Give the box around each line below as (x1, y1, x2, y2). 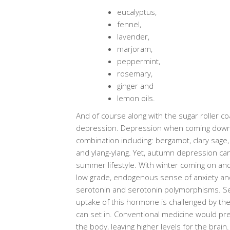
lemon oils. (117, 93, 155, 103)
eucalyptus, (117, 7, 157, 17)
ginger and (117, 81, 154, 91)
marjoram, (117, 44, 152, 54)
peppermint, (117, 56, 160, 66)
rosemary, (117, 68, 152, 79)
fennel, (117, 19, 141, 29)
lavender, (117, 31, 149, 42)
